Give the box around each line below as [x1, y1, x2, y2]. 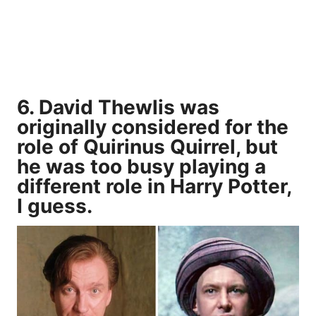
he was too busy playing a [17, 154, 266, 178]
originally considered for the [17, 114, 288, 139]
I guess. [17, 193, 92, 218]
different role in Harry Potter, [17, 174, 291, 198]
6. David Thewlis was [17, 95, 219, 119]
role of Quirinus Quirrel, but [17, 134, 278, 159]
